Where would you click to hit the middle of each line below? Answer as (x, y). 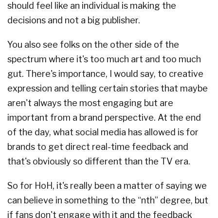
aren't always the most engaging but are (90, 103)
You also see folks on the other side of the (93, 45)
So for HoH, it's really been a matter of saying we (107, 186)
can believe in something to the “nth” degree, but (108, 200)
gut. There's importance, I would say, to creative (105, 74)
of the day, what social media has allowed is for (103, 132)
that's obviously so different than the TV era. (99, 162)
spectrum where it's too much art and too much (104, 59)
